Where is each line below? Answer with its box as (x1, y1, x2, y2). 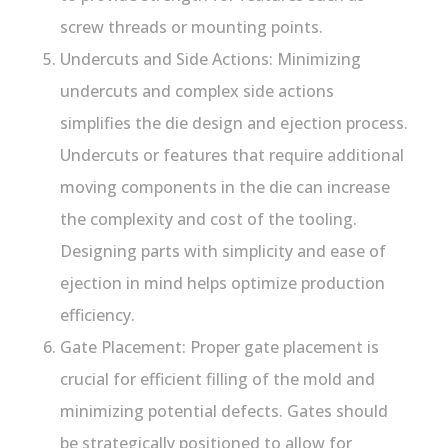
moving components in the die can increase (60, 175, 390, 198)
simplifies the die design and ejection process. (60, 111, 408, 134)
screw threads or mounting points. (60, 15, 323, 38)
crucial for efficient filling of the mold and (60, 367, 375, 390)
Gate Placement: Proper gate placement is (60, 335, 379, 358)
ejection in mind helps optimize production (60, 271, 385, 294)
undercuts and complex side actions (60, 79, 334, 102)
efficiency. (60, 303, 135, 326)
